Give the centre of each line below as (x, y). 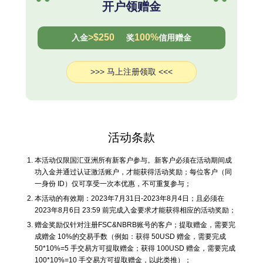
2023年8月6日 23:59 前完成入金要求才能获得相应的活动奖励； (135, 210)
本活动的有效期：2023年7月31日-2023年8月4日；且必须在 (129, 198)
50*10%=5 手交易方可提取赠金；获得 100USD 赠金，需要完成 (135, 248)
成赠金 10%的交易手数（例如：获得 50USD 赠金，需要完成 (130, 237)
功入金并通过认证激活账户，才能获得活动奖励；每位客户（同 (133, 172)
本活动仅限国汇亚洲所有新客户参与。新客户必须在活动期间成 (133, 160)
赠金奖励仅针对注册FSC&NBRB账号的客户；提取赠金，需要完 (135, 225)
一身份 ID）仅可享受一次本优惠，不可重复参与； (113, 184)
